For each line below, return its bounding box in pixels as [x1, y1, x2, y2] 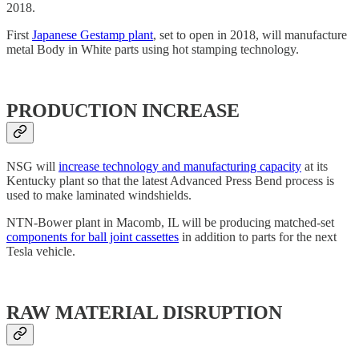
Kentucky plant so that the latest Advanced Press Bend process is [6, 174, 334, 188]
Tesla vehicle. [6, 244, 75, 259]
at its [301, 159, 328, 174]
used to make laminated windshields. [6, 188, 192, 203]
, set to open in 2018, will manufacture [153, 28, 347, 42]
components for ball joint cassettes [6, 230, 179, 244]
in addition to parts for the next [179, 230, 337, 244]
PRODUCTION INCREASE [6, 100, 240, 122]
